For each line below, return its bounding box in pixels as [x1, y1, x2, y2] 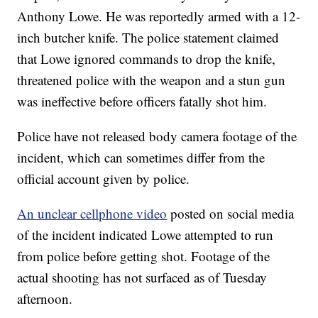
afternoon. [17, 290, 73, 308]
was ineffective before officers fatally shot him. [17, 92, 268, 111]
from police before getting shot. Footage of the [17, 247, 270, 265]
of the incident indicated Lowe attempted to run [17, 226, 274, 244]
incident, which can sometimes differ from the [17, 148, 265, 167]
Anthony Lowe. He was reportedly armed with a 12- [17, 7, 301, 26]
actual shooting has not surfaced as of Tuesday [17, 268, 268, 287]
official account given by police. [17, 170, 190, 188]
